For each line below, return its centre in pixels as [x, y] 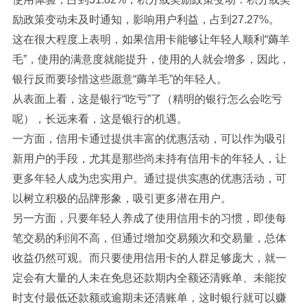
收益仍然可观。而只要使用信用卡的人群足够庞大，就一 [149, 258]
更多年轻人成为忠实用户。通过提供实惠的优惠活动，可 [149, 179]
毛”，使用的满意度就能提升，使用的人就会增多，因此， [151, 59]
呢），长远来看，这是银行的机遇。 [100, 119]
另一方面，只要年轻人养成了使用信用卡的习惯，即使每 [149, 218]
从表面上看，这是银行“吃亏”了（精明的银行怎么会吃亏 [147, 99]
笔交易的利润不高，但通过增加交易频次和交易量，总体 [149, 238]
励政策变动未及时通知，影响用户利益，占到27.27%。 [146, 20]
